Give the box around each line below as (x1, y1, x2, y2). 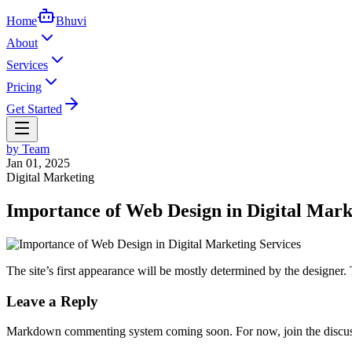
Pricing (6, 80, 42, 93)
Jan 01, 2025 (6, 156, 70, 170)
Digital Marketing (6, 170, 94, 184)
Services (6, 58, 48, 71)
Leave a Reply (6, 292, 98, 310)
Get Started (6, 102, 62, 115)
